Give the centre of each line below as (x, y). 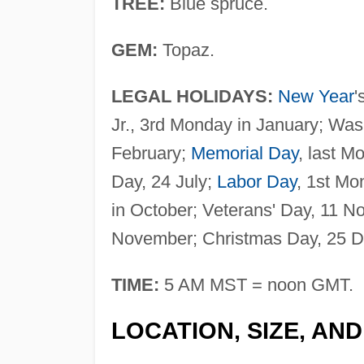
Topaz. (186, 50)
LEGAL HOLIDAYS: (192, 96)
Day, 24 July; (164, 181)
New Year (316, 96)
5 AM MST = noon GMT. (256, 284)
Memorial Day (244, 153)
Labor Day (256, 181)
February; (151, 153)
